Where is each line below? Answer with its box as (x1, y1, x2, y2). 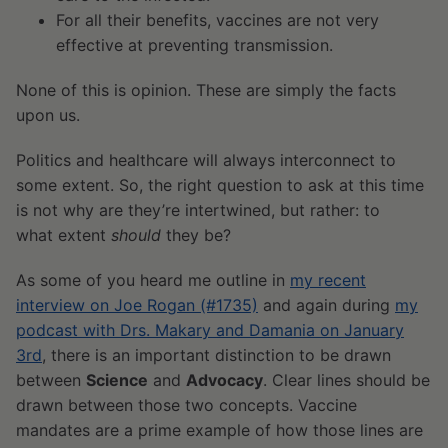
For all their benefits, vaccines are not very (56, 10, 379, 31)
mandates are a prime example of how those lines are (16, 420, 423, 441)
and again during (258, 295, 395, 316)
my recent (290, 270, 366, 291)
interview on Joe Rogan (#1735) (16, 295, 258, 316)
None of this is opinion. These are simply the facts (16, 80, 396, 101)
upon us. (16, 105, 80, 126)
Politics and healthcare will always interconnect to (16, 150, 396, 171)
